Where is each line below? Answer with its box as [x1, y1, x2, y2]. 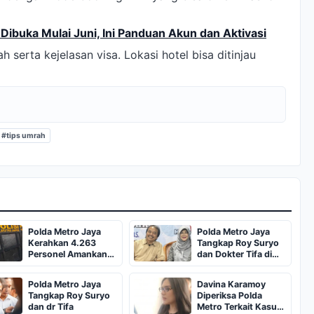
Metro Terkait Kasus [197, 301, 282, 313]
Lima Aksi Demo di [28, 260, 104, 271]
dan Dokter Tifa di [197, 249, 272, 260]
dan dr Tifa [28, 301, 74, 313]
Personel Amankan [28, 249, 107, 260]
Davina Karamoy [197, 279, 266, 290]
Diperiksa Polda [197, 290, 262, 301]
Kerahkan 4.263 [28, 238, 96, 249]
